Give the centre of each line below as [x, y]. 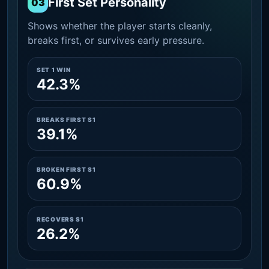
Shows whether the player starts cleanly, [120, 26]
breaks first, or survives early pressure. [116, 40]
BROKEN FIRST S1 [66, 169]
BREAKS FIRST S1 [66, 119]
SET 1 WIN [54, 69]
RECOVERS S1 [60, 219]
